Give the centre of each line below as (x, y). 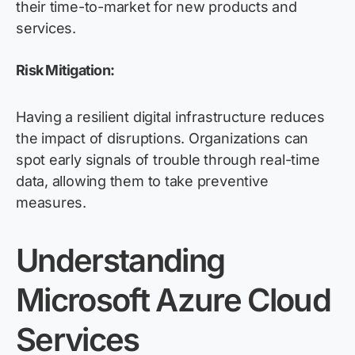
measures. (51, 203)
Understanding (120, 261)
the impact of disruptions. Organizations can (162, 139)
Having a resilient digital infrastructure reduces (170, 117)
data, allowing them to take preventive (142, 181)
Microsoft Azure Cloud (174, 300)
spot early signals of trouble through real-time (168, 160)
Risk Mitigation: (65, 71)
